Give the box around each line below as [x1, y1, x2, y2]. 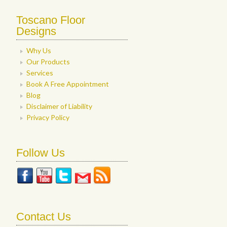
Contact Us [16, 210, 71, 223]
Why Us [26, 46, 52, 55]
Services [26, 68, 54, 77]
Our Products [26, 57, 70, 66]
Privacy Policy [26, 112, 70, 122]
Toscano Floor [16, 13, 86, 26]
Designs [16, 24, 57, 37]
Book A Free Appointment [26, 79, 109, 88]
